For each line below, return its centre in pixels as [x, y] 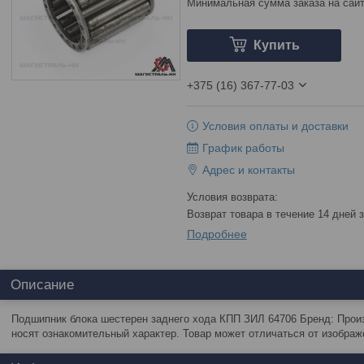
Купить [276, 45]
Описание [42, 285]
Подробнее [217, 234]
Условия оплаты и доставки [275, 126]
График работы [243, 148]
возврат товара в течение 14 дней [276, 214]
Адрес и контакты [248, 170]
